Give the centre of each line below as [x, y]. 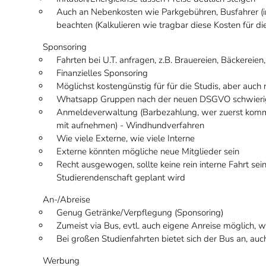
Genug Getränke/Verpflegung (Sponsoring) [140, 213]
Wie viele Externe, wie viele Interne [126, 138]
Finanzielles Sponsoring [102, 73]
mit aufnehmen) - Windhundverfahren [130, 125]
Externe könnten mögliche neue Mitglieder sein [148, 151]
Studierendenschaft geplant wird [121, 178]
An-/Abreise [66, 199]
